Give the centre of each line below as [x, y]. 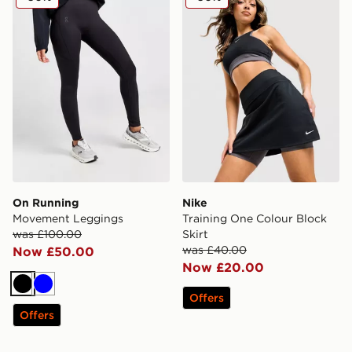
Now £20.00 [223, 268]
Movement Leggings [68, 219]
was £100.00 [47, 235]
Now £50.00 [53, 252]
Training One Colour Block [255, 219]
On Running [46, 203]
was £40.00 [214, 250]
